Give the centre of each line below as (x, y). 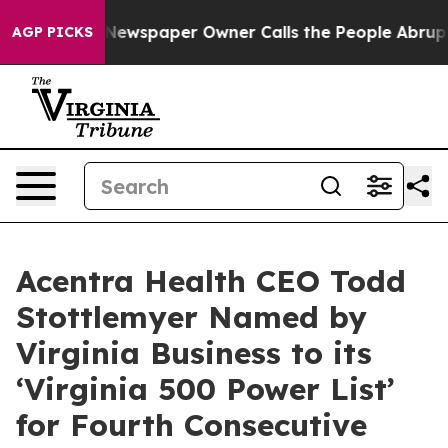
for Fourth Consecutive (191, 425)
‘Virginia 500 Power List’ (205, 389)
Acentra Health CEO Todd (211, 281)
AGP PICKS (52, 32)
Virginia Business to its (194, 353)
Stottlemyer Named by (191, 317)
